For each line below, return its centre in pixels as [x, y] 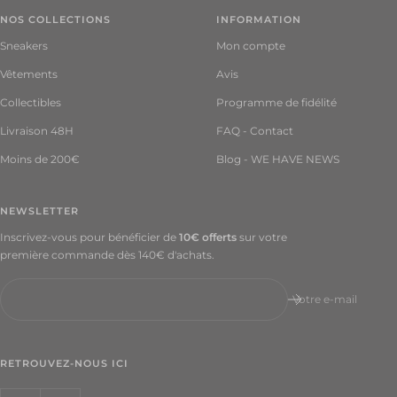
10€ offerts [208, 237]
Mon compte [251, 46]
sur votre [262, 237]
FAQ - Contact [255, 131]
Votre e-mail [325, 300]
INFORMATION [259, 20]
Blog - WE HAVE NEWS [278, 160]
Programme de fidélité [276, 103]
